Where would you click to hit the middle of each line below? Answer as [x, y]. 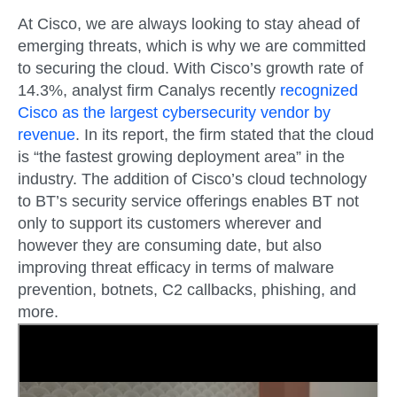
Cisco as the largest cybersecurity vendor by [174, 112]
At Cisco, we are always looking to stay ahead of [189, 23]
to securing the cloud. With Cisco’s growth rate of [191, 68]
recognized [319, 90]
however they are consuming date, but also [170, 245]
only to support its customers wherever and [170, 223]
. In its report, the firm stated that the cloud [225, 134]
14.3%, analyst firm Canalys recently [149, 90]
